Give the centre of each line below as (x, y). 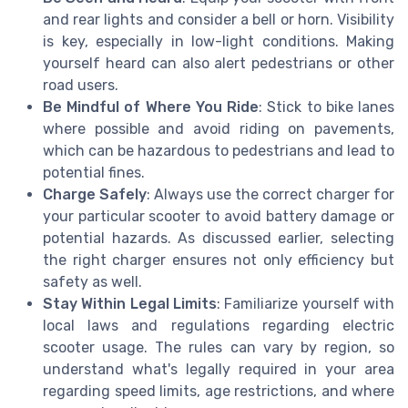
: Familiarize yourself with (306, 303)
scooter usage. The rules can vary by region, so (219, 347)
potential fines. (94, 172)
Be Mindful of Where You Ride (151, 107)
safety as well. (92, 281)
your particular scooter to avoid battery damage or (219, 216)
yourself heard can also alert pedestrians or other (219, 63)
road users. (81, 85)
